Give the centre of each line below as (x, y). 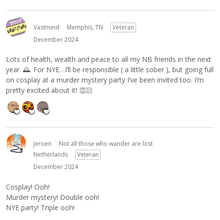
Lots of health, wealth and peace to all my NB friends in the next (109, 59)
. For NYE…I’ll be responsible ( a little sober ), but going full (122, 70)
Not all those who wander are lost (106, 144)
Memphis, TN (85, 27)
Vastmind (46, 27)
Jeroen (42, 144)
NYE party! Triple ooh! (40, 207)
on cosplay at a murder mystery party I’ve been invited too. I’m (105, 80)
